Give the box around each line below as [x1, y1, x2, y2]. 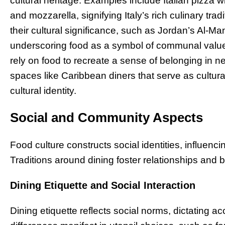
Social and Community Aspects [10, 109, 203, 125]
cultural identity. [10, 85, 76, 96]
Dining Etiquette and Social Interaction [10, 179, 195, 191]
